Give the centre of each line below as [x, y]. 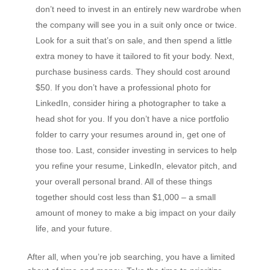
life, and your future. [74, 228]
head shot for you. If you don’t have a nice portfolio [132, 119]
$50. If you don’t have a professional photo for [123, 87]
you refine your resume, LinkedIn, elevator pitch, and [136, 166]
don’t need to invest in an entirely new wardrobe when [138, 9]
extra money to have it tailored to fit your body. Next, [135, 56]
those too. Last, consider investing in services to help [136, 150]
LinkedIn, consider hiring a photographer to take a [130, 103]
